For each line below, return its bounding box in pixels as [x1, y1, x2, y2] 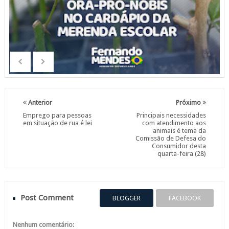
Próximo [176, 99, 203, 107]
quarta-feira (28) [157, 150, 207, 158]
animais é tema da [153, 127, 207, 135]
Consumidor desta [152, 142, 207, 150]
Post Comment [20, 193, 74, 203]
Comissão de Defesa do [135, 134, 207, 143]
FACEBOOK [169, 194, 201, 202]
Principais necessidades [136, 111, 207, 120]
